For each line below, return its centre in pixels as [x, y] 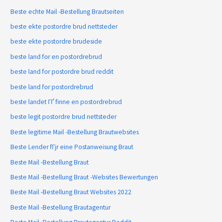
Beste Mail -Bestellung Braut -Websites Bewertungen [84, 177]
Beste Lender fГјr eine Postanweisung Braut [72, 147]
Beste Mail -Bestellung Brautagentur [61, 207]
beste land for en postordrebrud [56, 56]
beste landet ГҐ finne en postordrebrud [66, 102]
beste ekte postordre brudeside [56, 42]
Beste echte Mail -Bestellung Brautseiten [67, 11]
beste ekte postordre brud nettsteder [64, 27]
